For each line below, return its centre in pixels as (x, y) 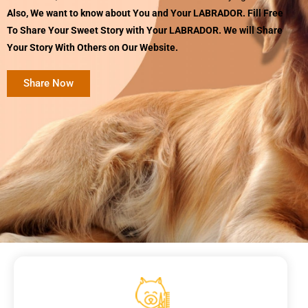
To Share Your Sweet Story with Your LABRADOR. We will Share (145, 30)
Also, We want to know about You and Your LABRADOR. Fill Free (145, 13)
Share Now (48, 83)
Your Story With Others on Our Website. (92, 47)
